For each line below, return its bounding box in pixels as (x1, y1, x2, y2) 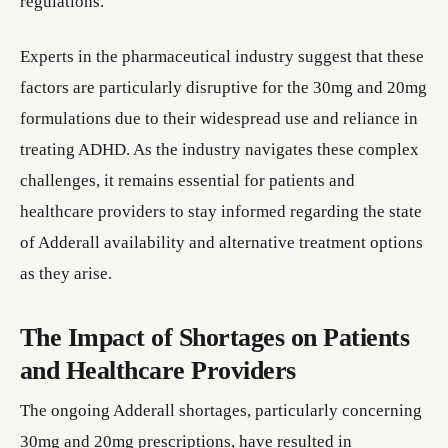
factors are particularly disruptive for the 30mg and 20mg (20, 78, 427, 97)
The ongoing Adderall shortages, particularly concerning (20, 401, 422, 420)
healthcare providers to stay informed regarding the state (20, 202, 422, 221)
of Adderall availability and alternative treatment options (20, 233, 423, 252)
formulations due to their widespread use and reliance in (20, 109, 418, 128)
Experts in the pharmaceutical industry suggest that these (20, 47, 424, 66)
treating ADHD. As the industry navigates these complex (20, 140, 419, 159)
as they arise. (20, 264, 112, 283)
